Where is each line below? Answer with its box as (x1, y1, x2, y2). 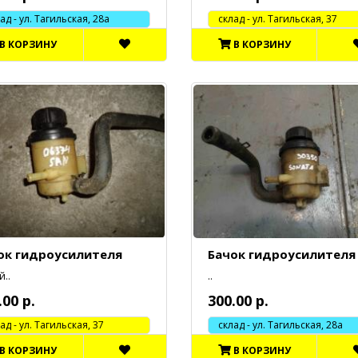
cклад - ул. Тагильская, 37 (208, 12, 337, 26)
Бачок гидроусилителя (207, 246, 356, 263)
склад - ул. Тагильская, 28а (208, 318, 343, 332)
